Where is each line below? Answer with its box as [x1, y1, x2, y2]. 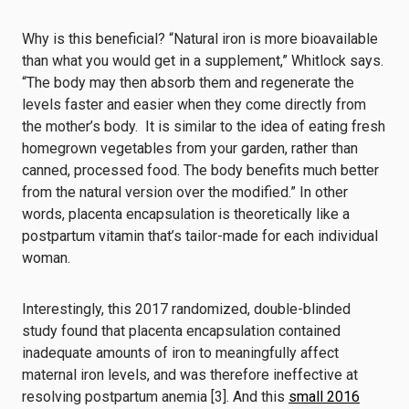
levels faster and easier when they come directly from [22, 96, 366, 113]
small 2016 [288, 388, 360, 405]
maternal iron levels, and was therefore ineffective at [22, 366, 358, 383]
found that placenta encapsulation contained [58, 322, 341, 340]
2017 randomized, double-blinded [135, 300, 351, 318]
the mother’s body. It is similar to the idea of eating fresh [22, 118, 385, 135]
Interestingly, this [22, 300, 135, 318]
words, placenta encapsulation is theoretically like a [22, 205, 350, 223]
